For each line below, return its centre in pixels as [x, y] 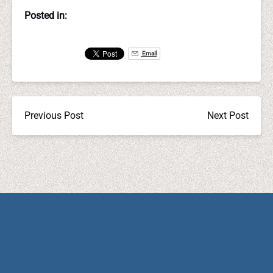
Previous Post [54, 115]
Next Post [228, 115]
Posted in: [46, 16]
